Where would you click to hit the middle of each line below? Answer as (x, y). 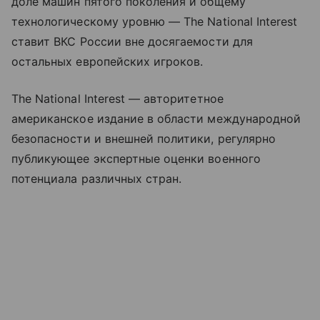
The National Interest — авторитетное (117, 99)
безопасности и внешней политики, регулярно (144, 139)
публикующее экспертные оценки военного (136, 159)
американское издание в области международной (156, 119)
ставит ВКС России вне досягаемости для (132, 42)
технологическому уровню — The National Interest (155, 22)
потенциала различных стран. (97, 179)
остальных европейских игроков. (107, 62)
